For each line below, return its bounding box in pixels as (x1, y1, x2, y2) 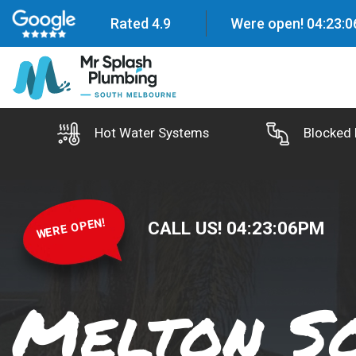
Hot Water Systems (94, 125, 209, 141)
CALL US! (148, 218, 226, 239)
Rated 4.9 (110, 14, 172, 32)
